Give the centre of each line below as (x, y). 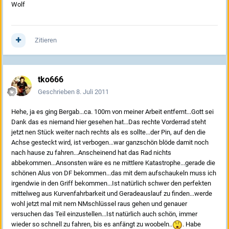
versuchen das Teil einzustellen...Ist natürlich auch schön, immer (104, 214)
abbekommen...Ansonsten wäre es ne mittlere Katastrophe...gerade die (113, 163)
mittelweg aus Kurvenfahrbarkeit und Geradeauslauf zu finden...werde (112, 194)
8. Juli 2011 (93, 92)
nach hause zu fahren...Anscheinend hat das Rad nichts (91, 153)
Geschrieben (57, 92)
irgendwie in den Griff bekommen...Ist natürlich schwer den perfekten (111, 184)
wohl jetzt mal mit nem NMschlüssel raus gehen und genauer (99, 204)
